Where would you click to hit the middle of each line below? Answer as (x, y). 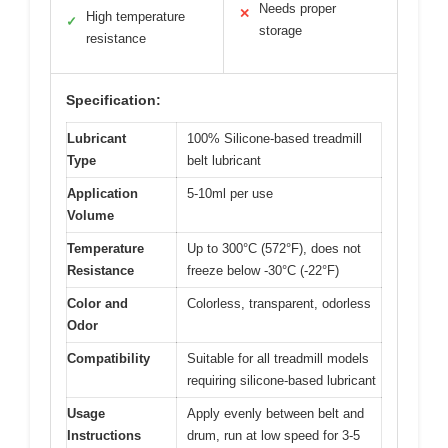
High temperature (135, 17)
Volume (90, 216)
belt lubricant (224, 161)
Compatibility (108, 359)
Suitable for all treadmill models (278, 359)
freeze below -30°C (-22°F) (263, 271)
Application (102, 194)
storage (280, 31)
